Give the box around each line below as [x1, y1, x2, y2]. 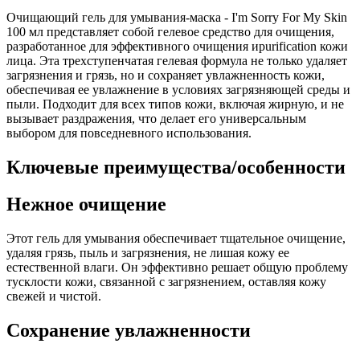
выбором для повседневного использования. [6, 125, 252, 140]
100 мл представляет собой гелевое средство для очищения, [6, 24, 334, 39]
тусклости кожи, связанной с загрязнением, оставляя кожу [6, 275, 326, 289]
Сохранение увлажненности [6, 320, 251, 342]
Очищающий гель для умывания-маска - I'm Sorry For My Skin [6, 10, 347, 24]
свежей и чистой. [6, 289, 101, 304]
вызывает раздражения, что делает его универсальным [6, 111, 306, 125]
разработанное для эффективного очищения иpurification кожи [6, 39, 348, 53]
